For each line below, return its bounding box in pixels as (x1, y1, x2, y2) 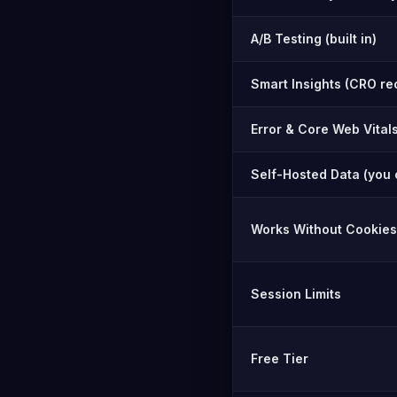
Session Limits (251, 286, 341, 301)
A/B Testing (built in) (251, 31, 377, 46)
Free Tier (251, 351, 308, 366)
